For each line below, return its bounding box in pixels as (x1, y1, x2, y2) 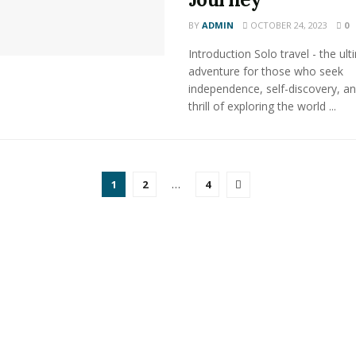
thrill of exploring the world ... (188, 99, 336, 114)
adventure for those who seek (188, 64, 343, 79)
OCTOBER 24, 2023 (247, 19, 327, 31)
